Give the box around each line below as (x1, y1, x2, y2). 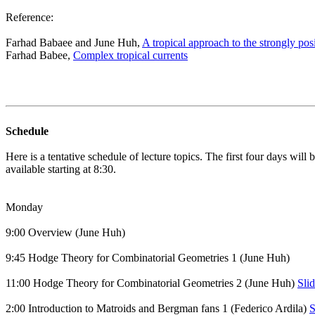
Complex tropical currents (73, 49, 188, 61)
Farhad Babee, (6, 49, 73, 61)
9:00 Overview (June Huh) (6, 226, 125, 238)
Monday (6, 201, 43, 213)
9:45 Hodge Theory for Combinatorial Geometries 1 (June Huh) (6, 252, 290, 264)
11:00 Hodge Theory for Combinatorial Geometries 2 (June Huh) (6, 277, 297, 289)
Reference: (6, 11, 53, 23)
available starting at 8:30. (6, 163, 116, 175)
